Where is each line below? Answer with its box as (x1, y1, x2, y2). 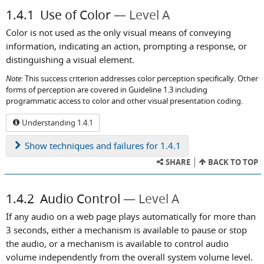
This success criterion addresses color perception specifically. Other (23, 74, 258, 84)
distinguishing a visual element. (6, 53, 134, 65)
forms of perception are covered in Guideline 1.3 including (6, 85, 207, 95)
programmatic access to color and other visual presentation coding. (6, 96, 243, 107)
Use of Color (40, 6, 111, 23)
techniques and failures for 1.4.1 (47, 139, 181, 151)
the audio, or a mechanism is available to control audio (6, 237, 229, 249)
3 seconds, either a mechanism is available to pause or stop (6, 223, 247, 236)
